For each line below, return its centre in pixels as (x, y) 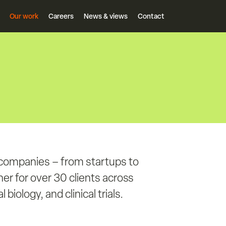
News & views (106, 16)
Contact (151, 16)
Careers (61, 16)
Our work (24, 16)
